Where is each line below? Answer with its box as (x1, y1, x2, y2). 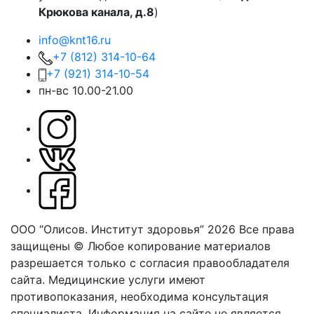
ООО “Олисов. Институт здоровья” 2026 (11, 222, 235, 237)
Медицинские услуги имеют (48, 273, 205, 287)
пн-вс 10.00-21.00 (39, 83, 133, 98)
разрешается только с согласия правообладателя (11, 256, 289, 271)
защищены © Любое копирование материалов (11, 239, 271, 254)
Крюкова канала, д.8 (39, 5, 154, 20)
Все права (239, 222, 294, 237)
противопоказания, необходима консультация (11, 289, 268, 304)
